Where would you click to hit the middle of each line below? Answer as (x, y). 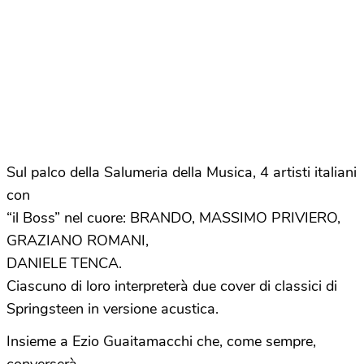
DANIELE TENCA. (64, 263)
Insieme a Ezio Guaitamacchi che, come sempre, (161, 341)
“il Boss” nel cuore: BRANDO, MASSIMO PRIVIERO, (173, 218)
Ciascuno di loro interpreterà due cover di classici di (172, 286)
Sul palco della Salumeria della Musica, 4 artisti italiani (182, 172)
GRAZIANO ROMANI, (78, 240)
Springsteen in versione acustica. (113, 309)
